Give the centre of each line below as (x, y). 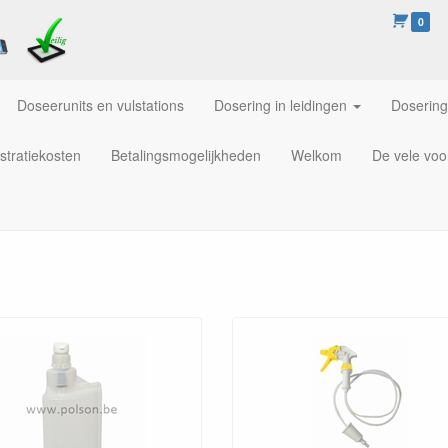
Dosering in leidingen (280, 105)
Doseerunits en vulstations (100, 105)
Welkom (316, 155)
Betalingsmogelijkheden (186, 155)
